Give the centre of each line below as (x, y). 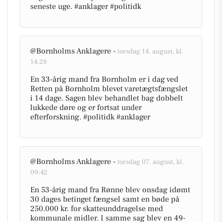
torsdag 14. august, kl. (150, 52)
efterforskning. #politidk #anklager (90, 117)
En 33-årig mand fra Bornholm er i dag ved (104, 79)
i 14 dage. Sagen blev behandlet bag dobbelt (107, 98)
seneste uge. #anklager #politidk (86, 6)
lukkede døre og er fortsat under (86, 108)
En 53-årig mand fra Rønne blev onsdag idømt (110, 190)
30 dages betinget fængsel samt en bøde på (105, 199)
